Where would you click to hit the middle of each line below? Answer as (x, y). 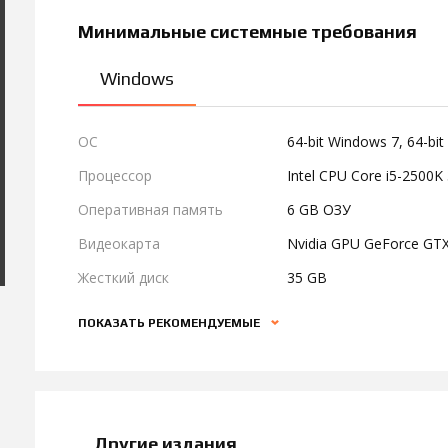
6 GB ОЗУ (319, 209)
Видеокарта (119, 243)
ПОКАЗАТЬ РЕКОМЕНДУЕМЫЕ (170, 323)
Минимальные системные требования (247, 31)
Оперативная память (150, 209)
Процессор (115, 175)
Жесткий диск (123, 277)
